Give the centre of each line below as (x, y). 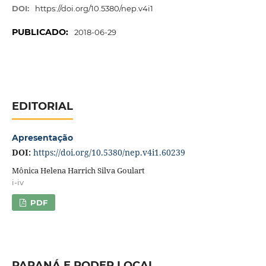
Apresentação (42, 138)
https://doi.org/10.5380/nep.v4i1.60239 (109, 153)
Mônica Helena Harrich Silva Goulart (78, 170)
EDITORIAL (42, 107)
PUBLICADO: (41, 32)
